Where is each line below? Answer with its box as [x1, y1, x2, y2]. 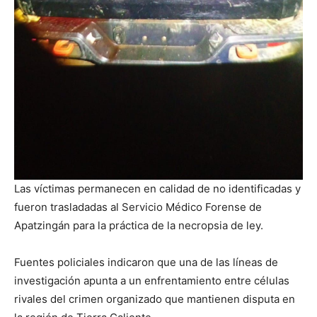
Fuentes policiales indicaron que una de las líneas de [14, 255, 278, 269]
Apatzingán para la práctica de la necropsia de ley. [14, 218, 263, 232]
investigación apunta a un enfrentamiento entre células [14, 273, 289, 287]
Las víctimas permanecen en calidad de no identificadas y [14, 181, 301, 195]
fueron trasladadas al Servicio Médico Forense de [14, 200, 262, 214]
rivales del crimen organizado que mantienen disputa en [14, 292, 295, 306]
